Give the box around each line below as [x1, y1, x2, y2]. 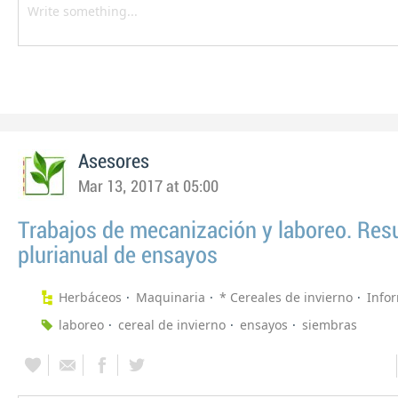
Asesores [78, 151, 149, 172]
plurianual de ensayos [18, 243, 218, 268]
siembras [302, 316, 357, 333]
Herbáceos [59, 289, 122, 306]
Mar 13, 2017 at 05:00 [78, 179, 219, 195]
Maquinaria [136, 289, 205, 306]
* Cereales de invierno [219, 289, 353, 306]
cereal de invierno [118, 316, 226, 333]
